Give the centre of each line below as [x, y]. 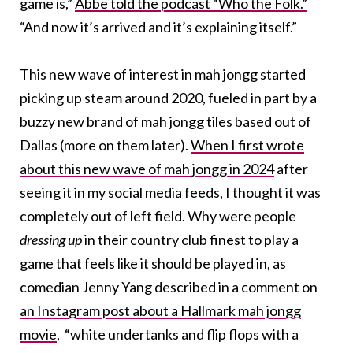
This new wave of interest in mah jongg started [163, 74]
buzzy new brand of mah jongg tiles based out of [165, 121]
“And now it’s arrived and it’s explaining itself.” [160, 26]
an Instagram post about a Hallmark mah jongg [160, 310]
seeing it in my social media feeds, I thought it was [170, 192]
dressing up [52, 239]
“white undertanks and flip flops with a [180, 334]
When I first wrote [247, 145]
